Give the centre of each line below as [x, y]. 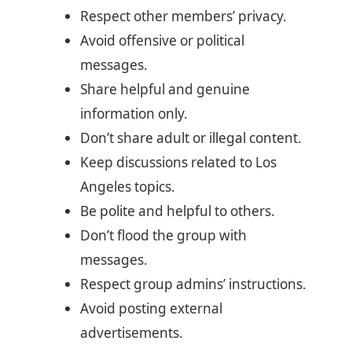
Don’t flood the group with [163, 236]
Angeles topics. [127, 187]
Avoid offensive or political [162, 41]
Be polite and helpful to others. [177, 211]
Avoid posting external [151, 309]
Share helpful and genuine [165, 90]
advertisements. [131, 333]
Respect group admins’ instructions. [193, 284]
